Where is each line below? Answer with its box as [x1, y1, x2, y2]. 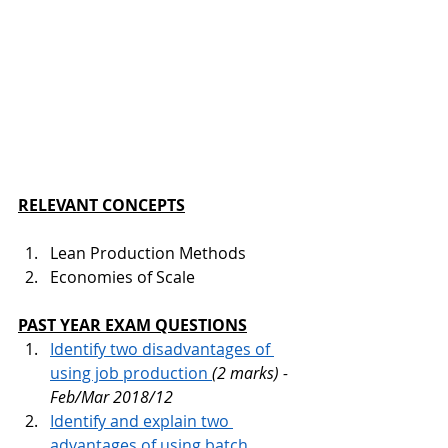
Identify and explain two [50, 410, 233, 433]
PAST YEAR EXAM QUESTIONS [18, 314, 247, 337]
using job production [50, 362, 212, 385]
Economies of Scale [50, 266, 195, 289]
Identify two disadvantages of [50, 338, 274, 361]
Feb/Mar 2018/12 [50, 386, 173, 409]
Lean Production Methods [50, 242, 246, 265]
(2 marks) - [212, 362, 292, 385]
